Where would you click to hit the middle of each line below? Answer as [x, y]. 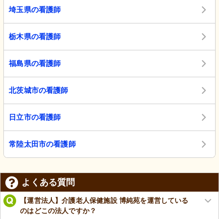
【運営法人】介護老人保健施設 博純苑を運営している [104, 200]
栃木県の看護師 [35, 37]
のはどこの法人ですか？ [58, 210]
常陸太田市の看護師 [42, 144]
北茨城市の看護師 [39, 90]
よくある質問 [48, 183]
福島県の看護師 [35, 64]
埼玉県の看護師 [35, 10]
